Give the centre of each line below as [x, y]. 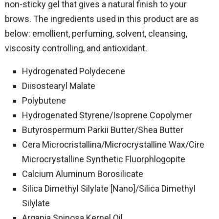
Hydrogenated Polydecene [74, 71]
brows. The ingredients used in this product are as [102, 19]
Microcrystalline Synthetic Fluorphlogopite [104, 159]
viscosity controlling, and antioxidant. [76, 48]
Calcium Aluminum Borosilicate [83, 174]
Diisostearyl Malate [59, 86]
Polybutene [44, 100]
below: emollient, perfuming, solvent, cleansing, [96, 33]
